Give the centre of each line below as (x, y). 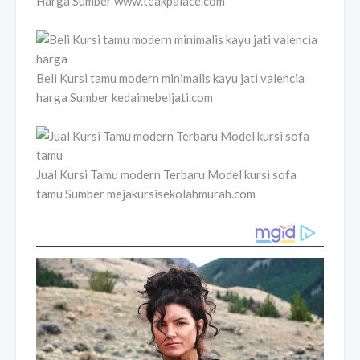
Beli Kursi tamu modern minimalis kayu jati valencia (170, 78)
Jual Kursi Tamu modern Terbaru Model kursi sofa (166, 175)
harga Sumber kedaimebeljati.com (125, 98)
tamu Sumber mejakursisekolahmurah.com (146, 194)
